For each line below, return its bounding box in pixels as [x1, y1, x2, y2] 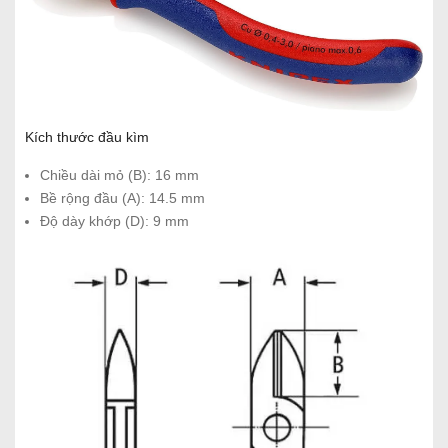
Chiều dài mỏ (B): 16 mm [40, 166, 199, 183]
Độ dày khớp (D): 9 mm [40, 212, 189, 229]
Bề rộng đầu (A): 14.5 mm [40, 189, 205, 206]
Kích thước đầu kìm [25, 128, 149, 145]
